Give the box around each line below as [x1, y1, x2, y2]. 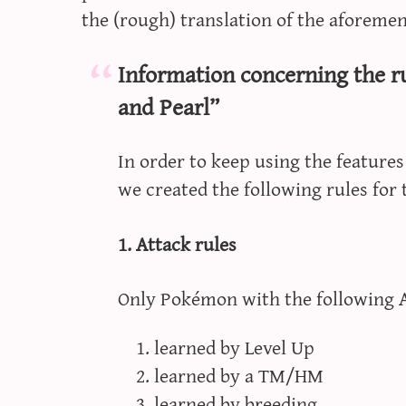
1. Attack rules [117, 225, 237, 261]
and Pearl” [117, 84, 219, 127]
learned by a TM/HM [153, 356, 324, 392]
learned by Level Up [153, 328, 314, 364]
